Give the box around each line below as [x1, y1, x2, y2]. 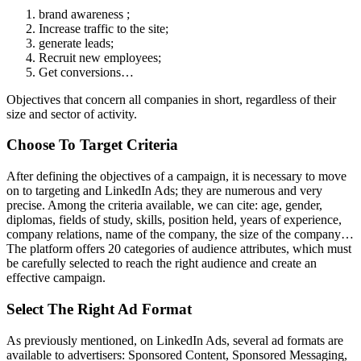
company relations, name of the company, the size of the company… [6, 227, 354, 242]
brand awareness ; [39, 6, 130, 21]
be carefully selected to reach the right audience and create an [6, 256, 317, 271]
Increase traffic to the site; [39, 21, 168, 35]
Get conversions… [39, 64, 134, 79]
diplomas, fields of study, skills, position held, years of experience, [6, 213, 342, 227]
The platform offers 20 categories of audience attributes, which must [6, 242, 351, 256]
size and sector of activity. [6, 106, 137, 121]
